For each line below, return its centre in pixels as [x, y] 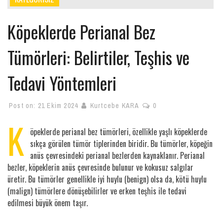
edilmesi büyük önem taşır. [48, 203]
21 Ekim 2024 [59, 105]
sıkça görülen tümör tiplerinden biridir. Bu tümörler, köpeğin [121, 143]
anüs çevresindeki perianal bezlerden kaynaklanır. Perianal [117, 155]
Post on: [23, 105]
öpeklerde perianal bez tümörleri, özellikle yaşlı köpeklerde [119, 131]
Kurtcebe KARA [114, 105]
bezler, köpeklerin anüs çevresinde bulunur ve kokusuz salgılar [100, 167]
